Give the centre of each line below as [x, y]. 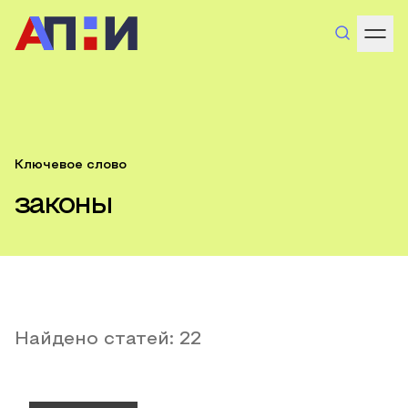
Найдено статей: [97, 340]
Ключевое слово [71, 165]
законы [63, 206]
